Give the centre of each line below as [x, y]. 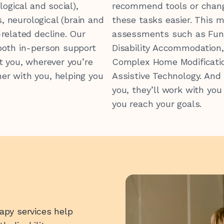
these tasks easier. [153, 20]
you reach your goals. [157, 104]
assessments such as [160, 34]
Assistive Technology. [158, 76]
